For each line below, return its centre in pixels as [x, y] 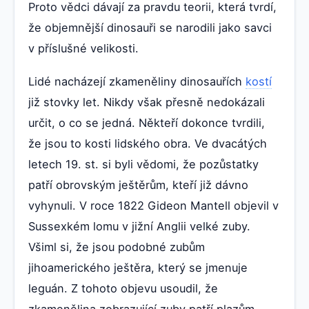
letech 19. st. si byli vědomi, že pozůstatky [143, 165]
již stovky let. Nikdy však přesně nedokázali [147, 102]
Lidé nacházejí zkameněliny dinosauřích [137, 82]
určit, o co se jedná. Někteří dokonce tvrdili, [147, 123]
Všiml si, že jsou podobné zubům [117, 247]
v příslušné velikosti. [83, 49]
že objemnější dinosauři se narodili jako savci [150, 28]
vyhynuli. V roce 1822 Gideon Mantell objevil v [153, 206]
